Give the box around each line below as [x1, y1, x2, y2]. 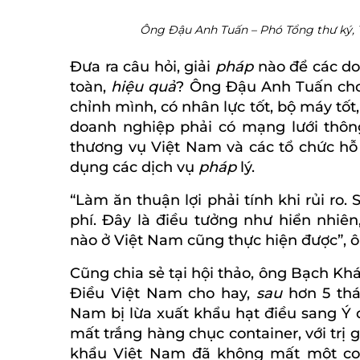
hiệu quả [111, 77, 177, 96]
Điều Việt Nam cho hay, [70, 284, 256, 302]
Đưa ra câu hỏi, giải [70, 57, 215, 76]
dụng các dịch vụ [70, 157, 198, 176]
